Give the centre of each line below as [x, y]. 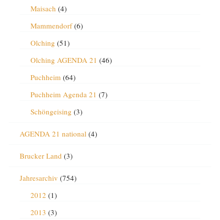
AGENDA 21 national [53, 133]
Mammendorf [51, 25]
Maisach [43, 8]
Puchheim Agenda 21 [63, 94]
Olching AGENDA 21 [64, 60]
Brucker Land [41, 155]
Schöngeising [51, 111]
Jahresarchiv [39, 178]
